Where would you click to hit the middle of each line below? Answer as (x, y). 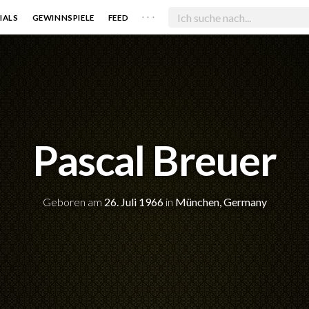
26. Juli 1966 (133, 201)
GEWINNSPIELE (63, 17)
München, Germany (221, 201)
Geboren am (73, 201)
